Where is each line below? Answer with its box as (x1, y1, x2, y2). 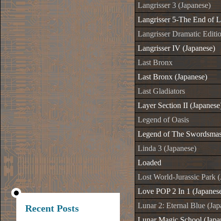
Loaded (138, 158, 161, 167)
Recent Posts (25, 203, 79, 214)
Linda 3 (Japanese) (138, 144, 196, 152)
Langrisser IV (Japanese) (138, 44, 215, 52)
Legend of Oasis (138, 115, 189, 124)
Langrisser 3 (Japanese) (138, 1, 211, 9)
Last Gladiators (138, 87, 185, 95)
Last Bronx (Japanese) (138, 73, 207, 81)
